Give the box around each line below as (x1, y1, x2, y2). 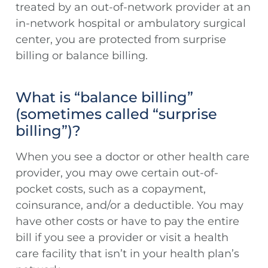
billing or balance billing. (16, 48, 148, 62)
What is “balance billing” (16, 88, 193, 106)
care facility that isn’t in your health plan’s (16, 246, 239, 260)
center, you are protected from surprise (16, 32, 226, 46)
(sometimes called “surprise (16, 105, 217, 123)
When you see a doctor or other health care (16, 150, 249, 163)
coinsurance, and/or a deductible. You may (16, 198, 243, 212)
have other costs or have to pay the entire (16, 214, 239, 228)
